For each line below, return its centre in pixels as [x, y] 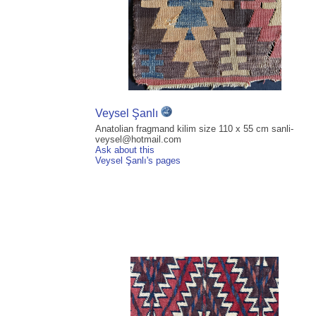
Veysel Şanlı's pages [138, 161]
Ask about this [125, 150]
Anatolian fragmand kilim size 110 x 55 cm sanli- [194, 129]
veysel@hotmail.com [138, 140]
